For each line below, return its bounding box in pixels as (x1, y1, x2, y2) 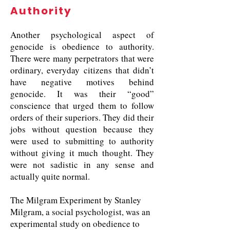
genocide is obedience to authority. (10, 41, 154, 52)
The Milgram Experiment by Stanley (10, 194, 141, 206)
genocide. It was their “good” (10, 88, 154, 100)
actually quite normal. (10, 170, 90, 182)
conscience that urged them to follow (10, 100, 154, 111)
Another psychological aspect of (10, 29, 154, 41)
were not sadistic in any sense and (10, 159, 154, 170)
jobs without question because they (10, 123, 154, 135)
